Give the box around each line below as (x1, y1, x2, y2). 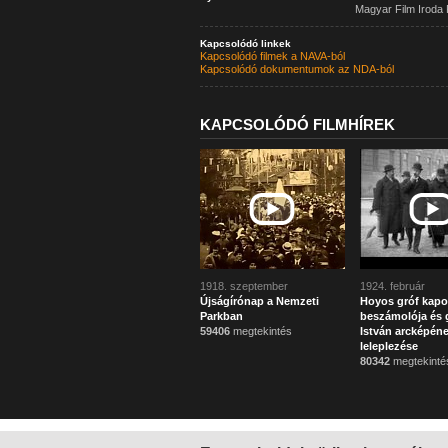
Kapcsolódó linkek (199, 38, 291, 49)
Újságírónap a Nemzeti (199, 295, 319, 307)
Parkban (199, 310, 243, 322)
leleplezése (359, 340, 418, 352)
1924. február (359, 280, 425, 292)
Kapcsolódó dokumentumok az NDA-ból (199, 63, 394, 75)
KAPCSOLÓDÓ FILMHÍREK (199, 116, 395, 133)
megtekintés (229, 325, 292, 337)
